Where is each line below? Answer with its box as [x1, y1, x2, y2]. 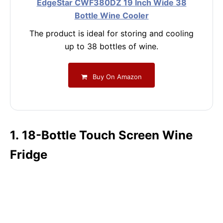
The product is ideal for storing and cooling [29, 28, 194, 38]
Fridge [10, 147, 47, 162]
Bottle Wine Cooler [74, 10, 149, 20]
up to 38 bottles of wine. [65, 41, 158, 51]
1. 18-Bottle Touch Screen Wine [10, 128, 193, 142]
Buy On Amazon [91, 72, 142, 81]
